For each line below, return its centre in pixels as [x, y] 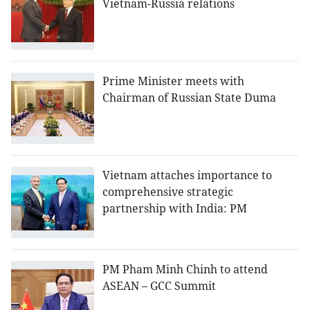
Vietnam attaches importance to [187, 175]
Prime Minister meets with [173, 81]
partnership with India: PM [175, 209]
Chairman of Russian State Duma [189, 98]
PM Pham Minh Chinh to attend [185, 270]
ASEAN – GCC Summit [159, 286]
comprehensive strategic [168, 192]
